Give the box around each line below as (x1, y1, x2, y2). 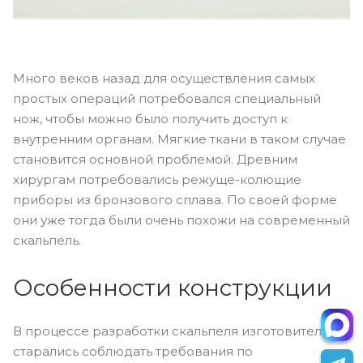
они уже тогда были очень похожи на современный (13, 211, 350, 228)
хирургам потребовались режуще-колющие (13, 171, 301, 187)
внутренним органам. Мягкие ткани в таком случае (13, 130, 346, 147)
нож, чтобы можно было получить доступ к (13, 110, 288, 126)
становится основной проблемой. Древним (13, 151, 297, 167)
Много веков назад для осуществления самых (13, 70, 315, 86)
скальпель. (13, 232, 84, 248)
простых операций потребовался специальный (13, 90, 321, 106)
